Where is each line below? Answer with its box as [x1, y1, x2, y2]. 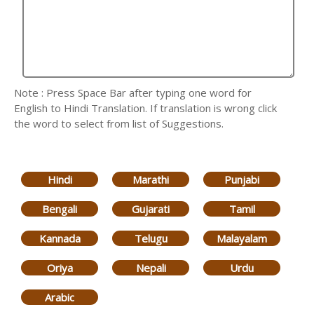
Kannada [39, 231, 81, 245]
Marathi [132, 172, 169, 186]
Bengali [42, 201, 77, 216]
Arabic [45, 289, 74, 304]
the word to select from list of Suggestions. [14, 116, 224, 130]
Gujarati [132, 201, 170, 216]
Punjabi [224, 172, 259, 186]
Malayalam [217, 231, 267, 245]
